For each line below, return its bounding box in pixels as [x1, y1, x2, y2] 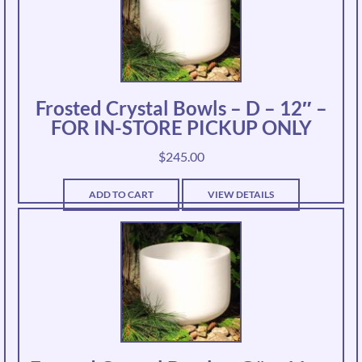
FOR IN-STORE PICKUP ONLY [50, 116, 312, 140]
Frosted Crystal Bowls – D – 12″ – [35, 96, 327, 120]
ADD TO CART [88, 188, 154, 201]
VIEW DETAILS [207, 188, 274, 201]
